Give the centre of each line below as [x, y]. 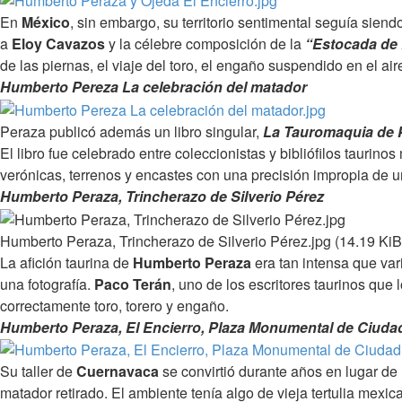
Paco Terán [133, 284]
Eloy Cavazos [58, 43]
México [46, 22]
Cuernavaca [118, 371]
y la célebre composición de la [205, 43]
